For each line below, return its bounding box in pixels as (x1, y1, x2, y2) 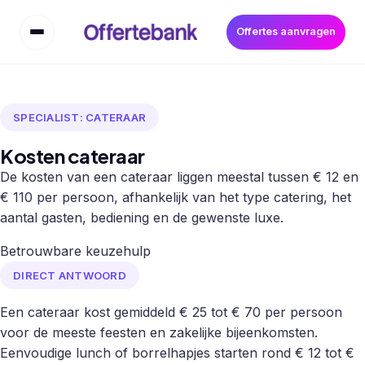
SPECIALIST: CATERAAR (13, 110, 147, 124)
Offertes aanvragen (236, 25, 336, 38)
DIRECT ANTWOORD (13, 268, 126, 282)
